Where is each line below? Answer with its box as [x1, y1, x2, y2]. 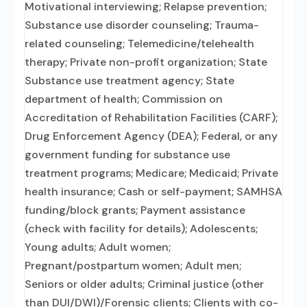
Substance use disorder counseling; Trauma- [25, 18, 259, 32]
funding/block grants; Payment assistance [25, 203, 245, 217]
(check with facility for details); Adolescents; [25, 221, 258, 236]
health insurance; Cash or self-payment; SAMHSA [25, 184, 282, 199]
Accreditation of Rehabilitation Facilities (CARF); [25, 110, 278, 125]
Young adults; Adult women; [25, 240, 171, 254]
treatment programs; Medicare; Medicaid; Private [25, 166, 278, 180]
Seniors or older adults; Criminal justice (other [25, 277, 264, 291]
